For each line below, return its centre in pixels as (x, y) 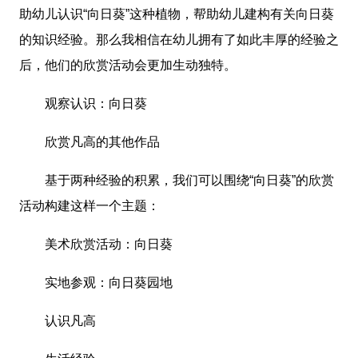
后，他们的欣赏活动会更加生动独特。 (128, 66)
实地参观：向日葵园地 (96, 283)
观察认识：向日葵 (83, 104)
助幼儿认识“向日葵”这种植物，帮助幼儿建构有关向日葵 (177, 14)
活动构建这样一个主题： (89, 206)
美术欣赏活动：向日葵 (96, 245)
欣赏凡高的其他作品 (89, 142)
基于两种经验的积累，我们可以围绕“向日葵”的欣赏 (177, 181)
